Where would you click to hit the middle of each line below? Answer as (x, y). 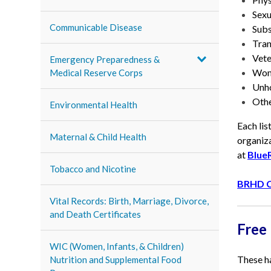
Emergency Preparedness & (105, 59)
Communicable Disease (96, 27)
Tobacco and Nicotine (93, 169)
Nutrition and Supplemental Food (116, 260)
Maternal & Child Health (98, 137)
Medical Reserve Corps (96, 73)
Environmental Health (94, 105)
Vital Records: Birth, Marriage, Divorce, (129, 201)
